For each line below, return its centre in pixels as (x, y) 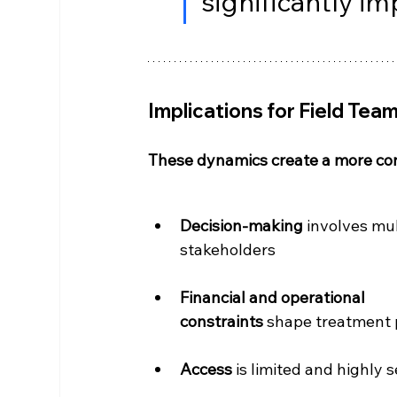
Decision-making (242, 225)
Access (208, 369)
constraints (222, 321)
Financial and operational (275, 297)
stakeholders (228, 249)
